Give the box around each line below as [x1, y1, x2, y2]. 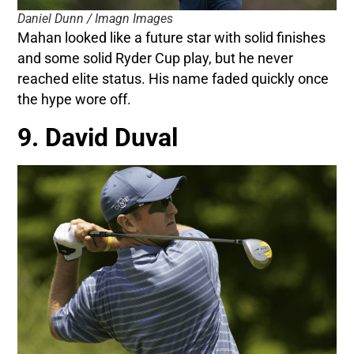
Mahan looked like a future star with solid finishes [17, 29, 326, 46]
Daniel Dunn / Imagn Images [17, 10, 174, 26]
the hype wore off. [17, 91, 132, 107]
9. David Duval [17, 122, 179, 153]
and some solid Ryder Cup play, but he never [17, 50, 294, 66]
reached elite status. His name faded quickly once [17, 70, 330, 87]
